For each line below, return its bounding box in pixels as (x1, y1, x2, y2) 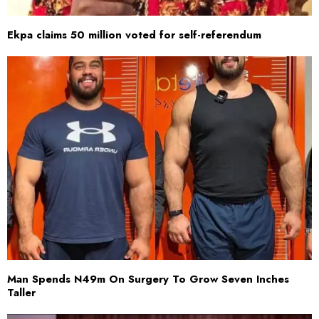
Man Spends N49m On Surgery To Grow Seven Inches (7, 271, 289, 287)
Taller (7, 284, 36, 300)
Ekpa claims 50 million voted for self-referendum (7, 27, 261, 43)
